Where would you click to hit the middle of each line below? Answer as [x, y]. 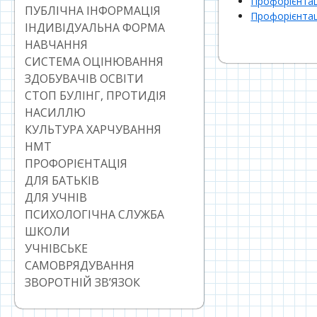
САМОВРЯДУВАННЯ [80, 266]
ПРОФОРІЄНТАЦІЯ [76, 164]
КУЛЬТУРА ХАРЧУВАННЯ [93, 130]
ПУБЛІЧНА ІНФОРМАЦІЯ [93, 11]
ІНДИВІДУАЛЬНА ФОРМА [95, 28]
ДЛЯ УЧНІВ [56, 198]
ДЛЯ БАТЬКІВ [62, 181]
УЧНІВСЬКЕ [56, 249]
